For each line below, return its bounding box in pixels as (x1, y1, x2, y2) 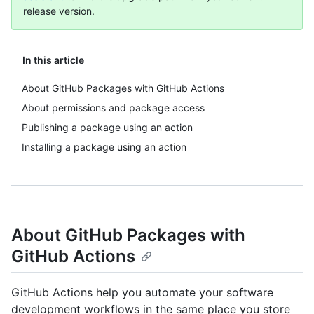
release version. (23, 5, 95, 17)
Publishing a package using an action (22, 121, 193, 133)
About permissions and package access (22, 102, 205, 114)
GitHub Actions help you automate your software (11, 285, 273, 300)
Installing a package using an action (22, 141, 186, 153)
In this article (22, 54, 84, 66)
